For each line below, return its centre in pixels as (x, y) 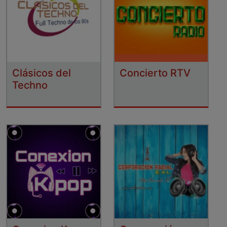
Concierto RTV (155, 73)
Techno (30, 85)
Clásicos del (42, 73)
